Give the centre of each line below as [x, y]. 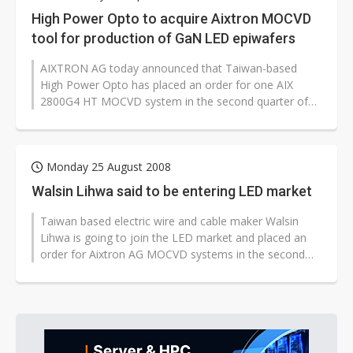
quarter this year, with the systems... [132, 271]
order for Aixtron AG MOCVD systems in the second [173, 255]
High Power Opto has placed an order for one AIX [167, 85]
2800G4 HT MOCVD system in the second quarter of [174, 102]
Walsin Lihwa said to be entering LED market [172, 191]
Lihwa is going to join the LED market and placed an [173, 238]
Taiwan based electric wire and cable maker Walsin [169, 221]
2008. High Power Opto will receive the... [142, 118]
